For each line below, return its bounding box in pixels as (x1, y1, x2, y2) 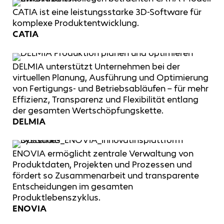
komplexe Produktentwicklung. (12, 17, 139, 29)
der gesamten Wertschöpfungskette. (12, 104, 163, 116)
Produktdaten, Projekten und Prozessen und (12, 159, 192, 170)
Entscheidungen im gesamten (12, 181, 133, 192)
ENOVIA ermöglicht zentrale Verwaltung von (12, 148, 193, 159)
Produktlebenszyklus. (12, 192, 100, 203)
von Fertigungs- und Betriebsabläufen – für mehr (12, 82, 208, 94)
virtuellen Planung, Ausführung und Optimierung (12, 71, 208, 83)
